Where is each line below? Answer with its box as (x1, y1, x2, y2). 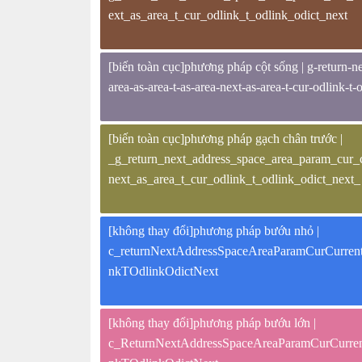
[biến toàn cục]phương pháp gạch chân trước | (108, 132, 343, 145)
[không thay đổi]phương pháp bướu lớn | (108, 316, 316, 330)
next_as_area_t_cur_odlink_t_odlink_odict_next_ (108, 172, 360, 186)
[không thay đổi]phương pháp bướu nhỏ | (108, 224, 319, 238)
